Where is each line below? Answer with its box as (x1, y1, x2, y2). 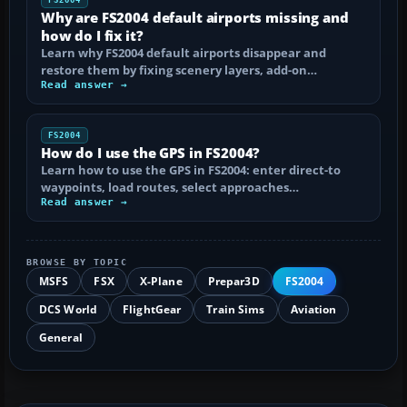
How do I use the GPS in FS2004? (41, 143, 261, 162)
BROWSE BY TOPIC (26, 256, 127, 267)
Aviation (290, 301, 337, 317)
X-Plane (139, 273, 183, 289)
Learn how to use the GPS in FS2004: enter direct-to (41, 161, 341, 178)
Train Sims (206, 301, 265, 317)
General (39, 329, 83, 345)
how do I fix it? (41, 25, 144, 45)
